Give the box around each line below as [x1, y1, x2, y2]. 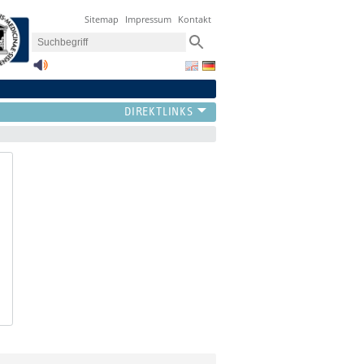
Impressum [125, 13, 172, 26]
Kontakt [178, 13, 212, 26]
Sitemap [84, 13, 119, 26]
